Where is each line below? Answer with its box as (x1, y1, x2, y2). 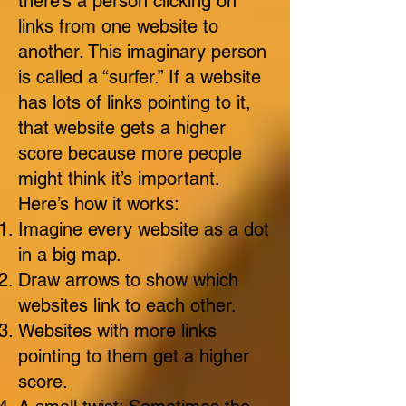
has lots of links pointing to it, (18, 92, 251, 113)
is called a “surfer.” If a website (18, 66, 261, 88)
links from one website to (18, 15, 218, 37)
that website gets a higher (18, 117, 226, 139)
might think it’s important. (18, 168, 220, 189)
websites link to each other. (18, 295, 237, 316)
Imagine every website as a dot (18, 218, 269, 240)
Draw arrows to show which (18, 269, 238, 291)
